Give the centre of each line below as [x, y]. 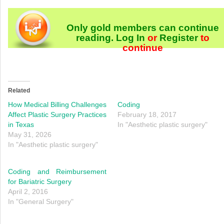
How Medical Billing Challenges [57, 104]
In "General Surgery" [41, 201]
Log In [130, 37]
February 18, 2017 [147, 114]
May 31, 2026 [30, 134]
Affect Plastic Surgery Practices [57, 114]
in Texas [21, 124]
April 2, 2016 [28, 191]
